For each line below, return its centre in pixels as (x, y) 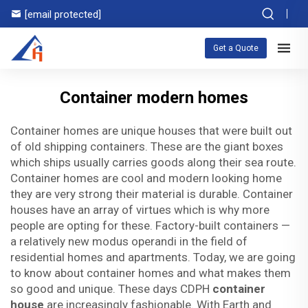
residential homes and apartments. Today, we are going (153, 257)
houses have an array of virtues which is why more (140, 210)
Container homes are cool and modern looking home (146, 178)
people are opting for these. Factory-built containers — (150, 225)
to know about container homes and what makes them (151, 273)
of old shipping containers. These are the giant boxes (147, 146)
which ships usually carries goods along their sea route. (153, 162)
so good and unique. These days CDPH (111, 289)
